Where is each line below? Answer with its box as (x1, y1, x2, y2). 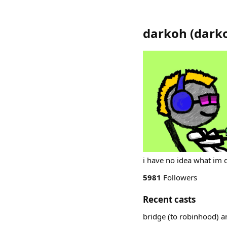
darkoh (143, 25, 187, 42)
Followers (161, 172, 197, 182)
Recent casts (143, 194, 196, 205)
